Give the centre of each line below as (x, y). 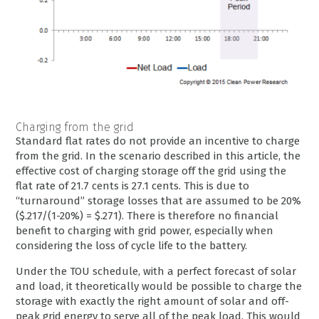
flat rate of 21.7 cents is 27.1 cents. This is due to (133, 185)
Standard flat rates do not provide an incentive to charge (158, 141)
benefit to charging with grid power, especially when (145, 230)
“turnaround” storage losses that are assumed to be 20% (159, 200)
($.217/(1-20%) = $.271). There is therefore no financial (147, 215)
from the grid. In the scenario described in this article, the (158, 156)
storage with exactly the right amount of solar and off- (153, 301)
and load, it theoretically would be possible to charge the (159, 286)
